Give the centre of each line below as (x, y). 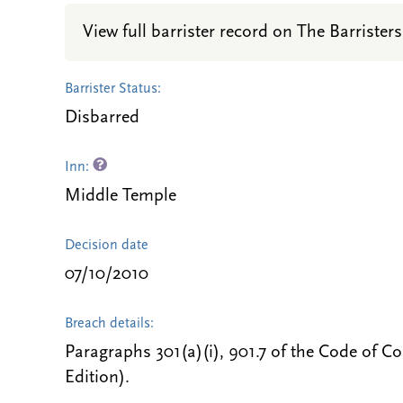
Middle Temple (121, 196)
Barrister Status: (113, 89)
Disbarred (102, 118)
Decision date (107, 246)
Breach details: (109, 324)
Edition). (97, 378)
